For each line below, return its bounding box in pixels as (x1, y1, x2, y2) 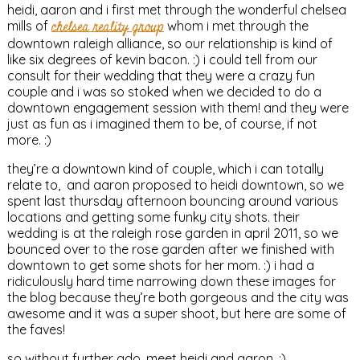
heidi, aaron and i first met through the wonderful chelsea (6, 2, 346, 18)
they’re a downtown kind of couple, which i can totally (6, 161, 324, 177)
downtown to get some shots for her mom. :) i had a (6, 257, 314, 273)
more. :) (6, 132, 51, 148)
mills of (6, 18, 51, 34)
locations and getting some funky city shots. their (6, 209, 300, 225)
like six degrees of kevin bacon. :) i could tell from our (6, 51, 317, 67)
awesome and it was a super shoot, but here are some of (6, 305, 346, 321)
